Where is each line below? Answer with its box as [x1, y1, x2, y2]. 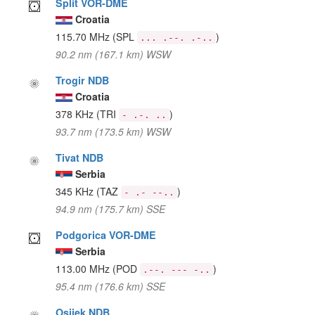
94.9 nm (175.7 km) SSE [56, 201, 166, 216]
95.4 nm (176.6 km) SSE [56, 278, 166, 293]
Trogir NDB [56, 72, 110, 87]
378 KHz [56, 106, 97, 121]
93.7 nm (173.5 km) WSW [56, 124, 172, 139]
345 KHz [56, 184, 97, 198]
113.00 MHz [56, 261, 113, 276]
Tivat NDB [56, 150, 104, 165]
